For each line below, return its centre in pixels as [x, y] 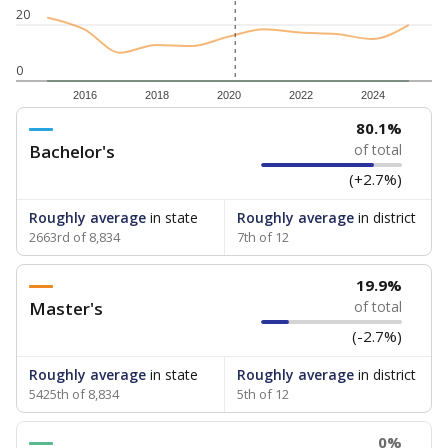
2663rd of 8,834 [74, 237]
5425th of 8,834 [74, 394]
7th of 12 [262, 237]
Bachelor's [72, 151]
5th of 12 [262, 394]
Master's [66, 308]
